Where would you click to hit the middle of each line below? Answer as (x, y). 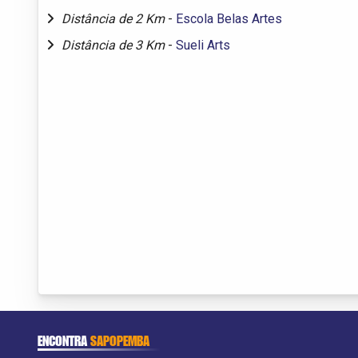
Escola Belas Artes (229, 18)
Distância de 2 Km (115, 18)
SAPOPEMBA (120, 340)
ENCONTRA (64, 340)
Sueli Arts (203, 45)
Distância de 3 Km (115, 45)
